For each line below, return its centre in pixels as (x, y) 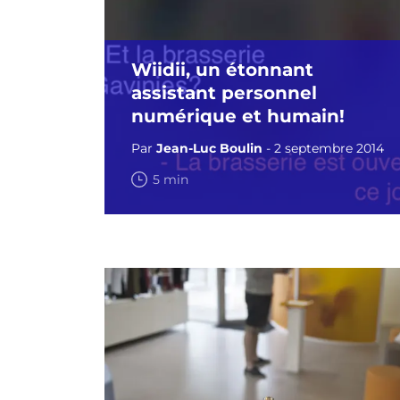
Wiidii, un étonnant (222, 70)
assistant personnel (224, 93)
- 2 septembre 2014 (323, 148)
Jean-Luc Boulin (209, 148)
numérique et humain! (238, 116)
